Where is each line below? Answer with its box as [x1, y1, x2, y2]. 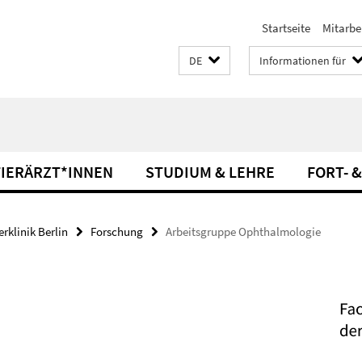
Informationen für [259, 53, 346, 68]
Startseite [262, 20, 310, 36]
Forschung [90, 224, 143, 239]
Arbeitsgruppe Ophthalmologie [166, 224, 321, 239]
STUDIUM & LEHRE [145, 162, 275, 182]
